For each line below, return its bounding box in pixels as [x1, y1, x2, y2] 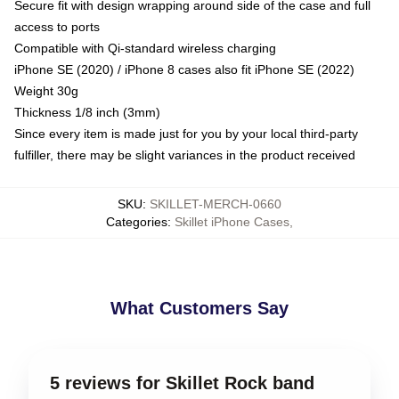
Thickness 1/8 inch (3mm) [14, 104, 160, 119]
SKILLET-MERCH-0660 [150, 196, 281, 211]
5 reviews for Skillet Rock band [50, 372, 314, 393]
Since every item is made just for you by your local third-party [14, 126, 358, 141]
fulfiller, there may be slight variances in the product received [14, 147, 355, 162]
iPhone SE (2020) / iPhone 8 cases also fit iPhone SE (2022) [14, 61, 354, 77]
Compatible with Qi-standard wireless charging [14, 40, 276, 55]
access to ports [14, 19, 100, 34]
